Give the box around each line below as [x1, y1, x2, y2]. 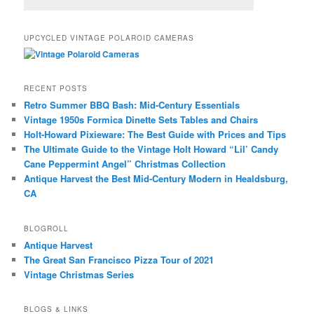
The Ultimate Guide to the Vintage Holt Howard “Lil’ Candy [24, 142, 279, 156]
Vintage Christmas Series [24, 267, 135, 281]
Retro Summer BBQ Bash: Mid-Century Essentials [24, 98, 240, 112]
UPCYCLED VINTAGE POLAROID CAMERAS [24, 33, 195, 43]
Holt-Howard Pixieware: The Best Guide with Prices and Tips [24, 128, 287, 142]
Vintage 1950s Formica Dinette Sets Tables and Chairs [24, 113, 259, 127]
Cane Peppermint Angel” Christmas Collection [24, 157, 226, 171]
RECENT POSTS [24, 83, 88, 94]
